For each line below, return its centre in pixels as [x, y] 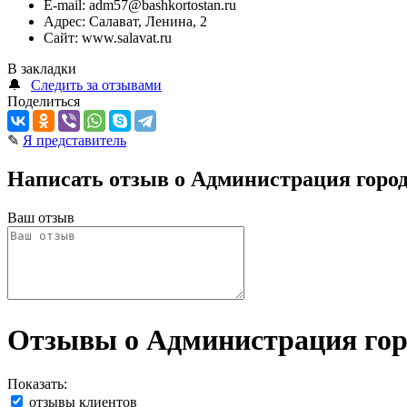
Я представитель [74, 141]
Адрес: [65, 22]
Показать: [37, 384]
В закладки [42, 69]
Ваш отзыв [41, 218]
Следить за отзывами [96, 85]
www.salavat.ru [125, 38]
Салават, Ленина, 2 [146, 22]
